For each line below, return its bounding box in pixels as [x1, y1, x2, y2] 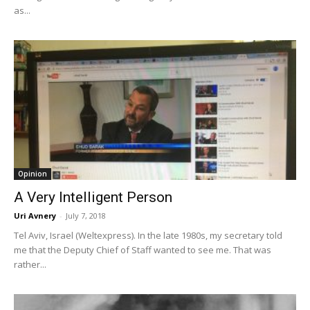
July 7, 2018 [66, 210, 106, 221]
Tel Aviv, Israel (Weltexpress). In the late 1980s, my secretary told [14, 228, 282, 241]
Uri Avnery [14, 210, 56, 221]
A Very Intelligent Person [14, 188, 172, 206]
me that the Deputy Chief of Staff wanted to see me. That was [14, 243, 271, 256]
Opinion [18, 168, 47, 179]
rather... [14, 257, 46, 271]
